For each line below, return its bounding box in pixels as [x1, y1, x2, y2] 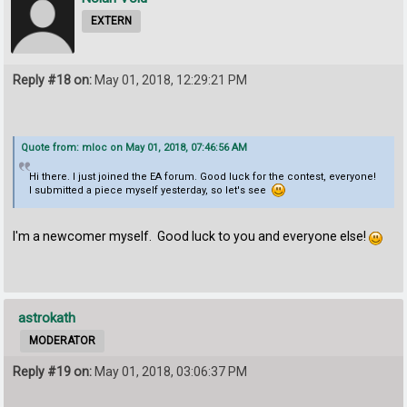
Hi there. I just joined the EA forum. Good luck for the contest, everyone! [28, 170, 376, 183]
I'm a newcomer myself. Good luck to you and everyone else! [13, 229, 370, 244]
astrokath [18, 310, 76, 327]
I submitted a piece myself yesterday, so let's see [28, 184, 272, 196]
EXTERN [91, 15, 133, 28]
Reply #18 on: [13, 73, 93, 88]
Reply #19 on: [13, 364, 93, 380]
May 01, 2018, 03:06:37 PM [92, 364, 248, 380]
